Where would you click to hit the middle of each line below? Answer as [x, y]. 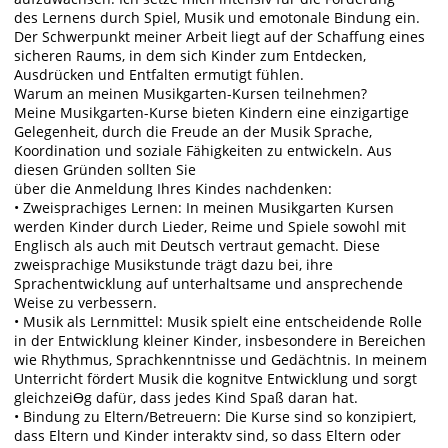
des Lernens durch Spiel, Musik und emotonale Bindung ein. [217, 18]
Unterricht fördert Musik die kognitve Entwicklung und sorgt [216, 379]
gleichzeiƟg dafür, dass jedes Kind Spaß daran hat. [186, 398]
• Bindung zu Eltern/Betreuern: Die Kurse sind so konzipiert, [215, 417]
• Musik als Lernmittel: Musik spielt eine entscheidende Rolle [218, 322]
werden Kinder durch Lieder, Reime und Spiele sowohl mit [210, 227]
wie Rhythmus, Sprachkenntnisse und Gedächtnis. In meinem [221, 360]
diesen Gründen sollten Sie [105, 170]
